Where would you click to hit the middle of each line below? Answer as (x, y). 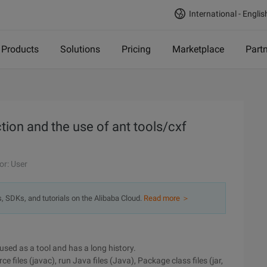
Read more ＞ (167, 198)
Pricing (136, 49)
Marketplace (198, 49)
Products (20, 49)
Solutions (80, 49)
